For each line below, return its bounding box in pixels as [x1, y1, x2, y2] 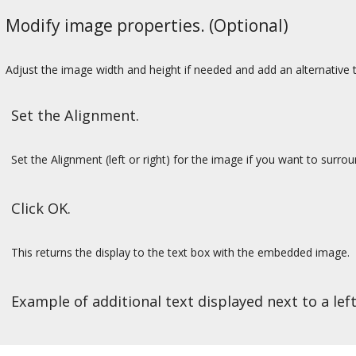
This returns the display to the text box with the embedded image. [11, 245, 350, 261]
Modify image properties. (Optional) [6, 14, 288, 37]
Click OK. [11, 198, 71, 218]
